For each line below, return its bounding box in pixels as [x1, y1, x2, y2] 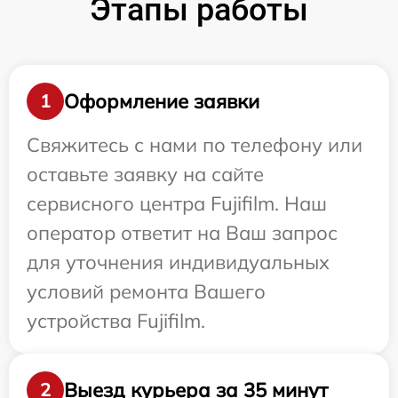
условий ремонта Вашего [27, 279, 266, 305]
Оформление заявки [64, 88, 259, 114]
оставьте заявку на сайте [27, 162, 264, 187]
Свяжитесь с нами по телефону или [27, 132, 362, 158]
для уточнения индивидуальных [27, 250, 330, 275]
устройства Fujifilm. [27, 308, 205, 334]
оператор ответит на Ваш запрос [27, 220, 338, 246]
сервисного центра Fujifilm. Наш [27, 191, 327, 217]
